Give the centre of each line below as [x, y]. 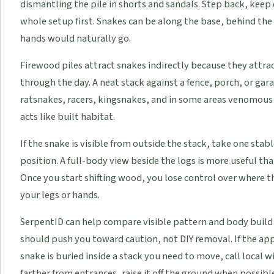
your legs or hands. [60, 195]
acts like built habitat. [68, 117]
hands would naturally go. [76, 39]
